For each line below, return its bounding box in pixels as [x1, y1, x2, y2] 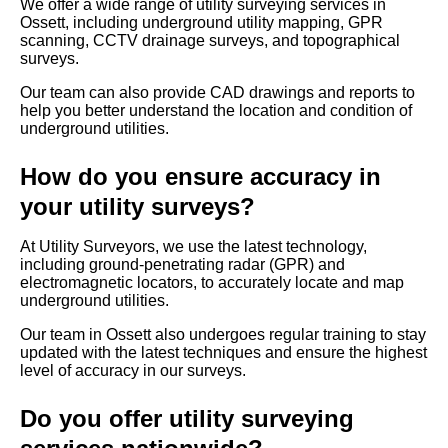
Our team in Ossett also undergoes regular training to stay [20, 326, 426, 344]
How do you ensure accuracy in [20, 163, 381, 191]
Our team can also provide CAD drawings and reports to [20, 84, 415, 102]
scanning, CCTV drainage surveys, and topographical [20, 32, 400, 50]
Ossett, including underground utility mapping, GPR [20, 14, 383, 32]
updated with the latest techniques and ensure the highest [20, 344, 427, 362]
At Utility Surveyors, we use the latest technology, [20, 238, 367, 256]
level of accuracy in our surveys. [20, 362, 246, 380]
